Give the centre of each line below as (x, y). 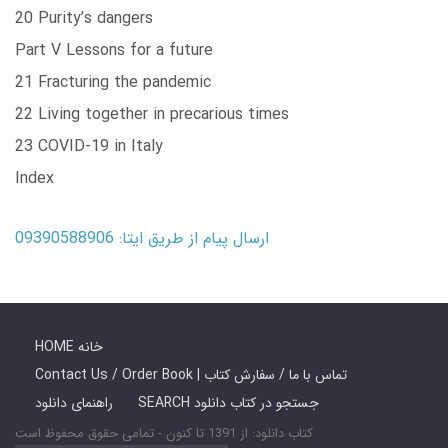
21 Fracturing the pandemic (113, 83)
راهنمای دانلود (74, 403)
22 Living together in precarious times (152, 115)
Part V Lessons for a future (114, 51)
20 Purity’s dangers (84, 19)
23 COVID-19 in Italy (89, 147)
